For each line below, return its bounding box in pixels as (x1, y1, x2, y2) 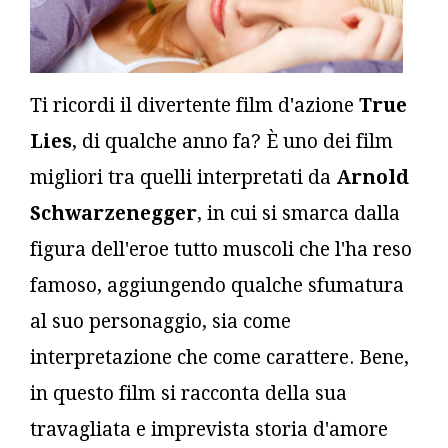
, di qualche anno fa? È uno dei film (72, 129, 393, 153)
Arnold (336, 165, 409, 189)
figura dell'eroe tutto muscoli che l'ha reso (30, 237, 412, 261)
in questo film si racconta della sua (30, 381, 347, 405)
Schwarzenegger (30, 201, 197, 225)
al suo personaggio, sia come (30, 309, 291, 333)
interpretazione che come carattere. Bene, (30, 345, 409, 369)
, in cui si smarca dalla (197, 201, 400, 225)
